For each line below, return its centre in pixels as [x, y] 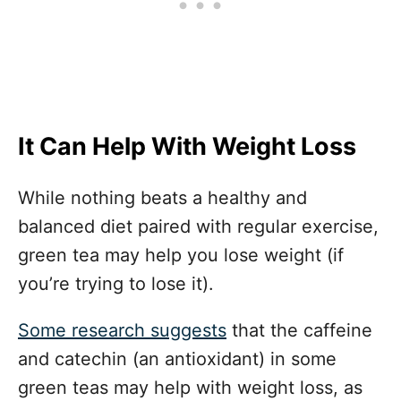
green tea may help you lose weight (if [181, 255]
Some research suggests [122, 330]
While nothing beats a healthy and [162, 197]
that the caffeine [299, 330]
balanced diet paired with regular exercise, [198, 226]
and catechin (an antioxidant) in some [177, 358]
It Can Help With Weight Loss [190, 146]
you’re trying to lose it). [116, 283]
